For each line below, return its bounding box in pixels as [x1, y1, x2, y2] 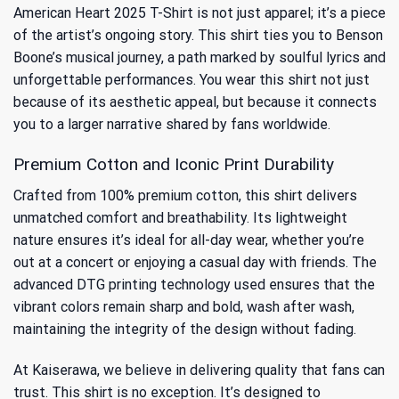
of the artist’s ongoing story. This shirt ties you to [13, 27, 336, 45]
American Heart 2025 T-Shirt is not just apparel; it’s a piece [13, 4, 386, 22]
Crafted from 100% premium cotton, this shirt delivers [13, 186, 357, 204]
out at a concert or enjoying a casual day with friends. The [13, 253, 377, 271]
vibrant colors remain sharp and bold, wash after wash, [13, 297, 354, 315]
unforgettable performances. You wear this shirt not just [13, 71, 370, 89]
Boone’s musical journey [13, 49, 161, 67]
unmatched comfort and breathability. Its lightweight [13, 208, 347, 226]
